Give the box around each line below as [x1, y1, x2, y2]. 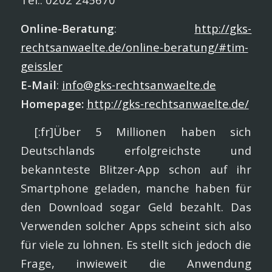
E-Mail [20, 76, 56, 92]
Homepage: [20, 95, 84, 111]
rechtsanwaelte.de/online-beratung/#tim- [20, 39, 248, 55]
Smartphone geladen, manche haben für [20, 180, 252, 196]
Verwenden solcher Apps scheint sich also [20, 218, 252, 234]
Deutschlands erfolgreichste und [20, 143, 252, 158]
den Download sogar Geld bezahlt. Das [20, 199, 252, 215]
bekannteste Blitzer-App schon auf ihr [20, 161, 252, 177]
